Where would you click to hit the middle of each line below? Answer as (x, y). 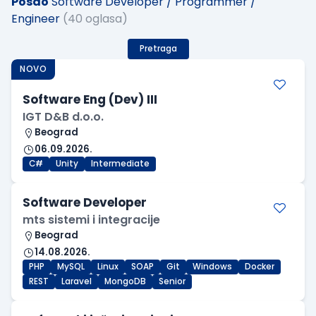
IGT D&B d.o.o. (63, 117)
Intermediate (120, 164)
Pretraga (158, 49)
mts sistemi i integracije (91, 220)
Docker (260, 267)
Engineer (36, 19)
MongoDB (125, 282)
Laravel (77, 282)
